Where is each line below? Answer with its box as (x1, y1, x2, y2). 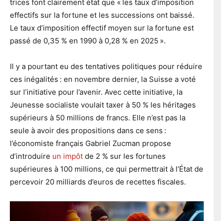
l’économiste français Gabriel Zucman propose (10, 138, 171, 148)
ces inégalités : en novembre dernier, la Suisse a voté (10, 74, 196, 84)
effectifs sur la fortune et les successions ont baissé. (10, 10, 194, 20)
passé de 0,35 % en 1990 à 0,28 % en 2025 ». (10, 36, 166, 45)
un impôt (52, 151, 83, 161)
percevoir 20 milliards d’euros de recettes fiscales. (10, 177, 186, 186)
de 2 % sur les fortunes (83, 151, 166, 161)
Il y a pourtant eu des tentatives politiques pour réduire (10, 61, 202, 71)
